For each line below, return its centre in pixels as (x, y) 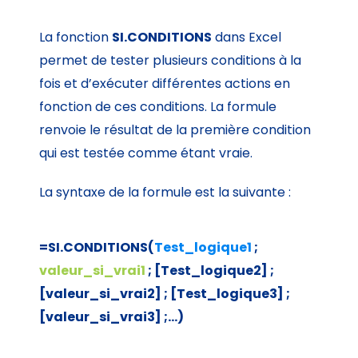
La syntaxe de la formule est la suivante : (165, 193)
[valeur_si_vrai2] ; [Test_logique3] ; (165, 294)
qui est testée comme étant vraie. (146, 153)
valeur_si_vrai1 (93, 271)
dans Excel (247, 38)
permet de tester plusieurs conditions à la (171, 61)
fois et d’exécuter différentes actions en (165, 84)
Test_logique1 (203, 248)
